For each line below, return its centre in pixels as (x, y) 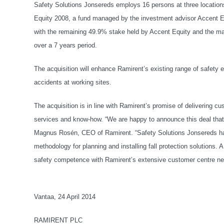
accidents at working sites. (73, 82)
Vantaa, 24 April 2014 (65, 197)
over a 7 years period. (65, 45)
